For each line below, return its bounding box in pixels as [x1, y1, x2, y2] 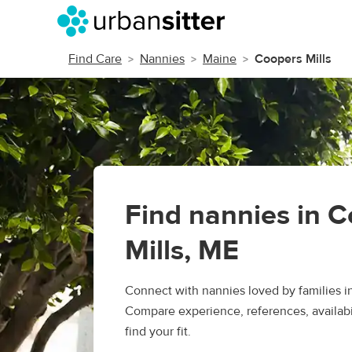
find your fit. [125, 324, 191, 339]
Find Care [68, 51, 122, 67]
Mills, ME [125, 233, 239, 268]
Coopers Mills [255, 51, 332, 67]
